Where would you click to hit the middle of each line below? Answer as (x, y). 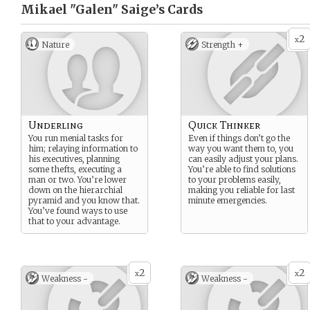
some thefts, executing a (75, 169)
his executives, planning (74, 159)
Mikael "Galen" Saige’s (93, 10)
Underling (56, 125)
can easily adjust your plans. (243, 159)
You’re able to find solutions (242, 169)
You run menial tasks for (76, 138)
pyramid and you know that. (84, 200)
